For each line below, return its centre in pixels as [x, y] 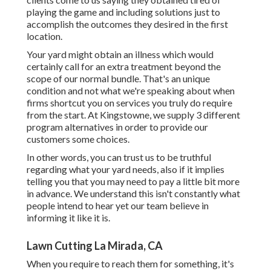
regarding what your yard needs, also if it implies [126, 169]
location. [44, 36]
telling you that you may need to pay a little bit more [133, 181]
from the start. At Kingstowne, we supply [111, 115]
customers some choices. [78, 139]
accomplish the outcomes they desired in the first [127, 24]
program [45, 127]
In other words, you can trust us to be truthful [119, 157]
